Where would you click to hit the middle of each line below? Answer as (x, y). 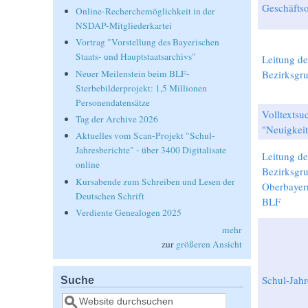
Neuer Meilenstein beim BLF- (133, 73)
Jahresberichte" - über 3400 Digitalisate (151, 150)
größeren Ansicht (209, 244)
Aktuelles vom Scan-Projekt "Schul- (146, 136)
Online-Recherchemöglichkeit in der (146, 11)
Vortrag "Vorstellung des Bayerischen (148, 42)
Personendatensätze (113, 102)
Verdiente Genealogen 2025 (129, 213)
